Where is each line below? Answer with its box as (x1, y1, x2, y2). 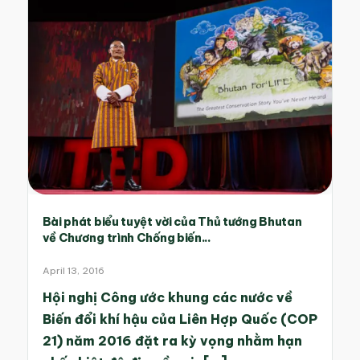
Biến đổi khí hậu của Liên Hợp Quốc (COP (42, 311, 317, 328)
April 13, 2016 (42, 264, 104, 277)
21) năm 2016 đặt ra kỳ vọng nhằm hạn (42, 333, 302, 350)
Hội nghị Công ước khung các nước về (42, 289, 292, 306)
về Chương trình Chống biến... (42, 231, 211, 246)
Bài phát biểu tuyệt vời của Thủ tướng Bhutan (42, 215, 302, 230)
